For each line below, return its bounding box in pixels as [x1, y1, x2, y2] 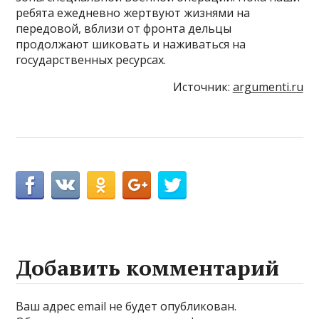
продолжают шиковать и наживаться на [16, 36, 246, 52]
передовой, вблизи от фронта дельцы [16, 20, 232, 36]
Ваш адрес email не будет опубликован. [16, 298, 237, 314]
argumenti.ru [232, 78, 303, 95]
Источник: [172, 78, 233, 95]
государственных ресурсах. [16, 51, 167, 68]
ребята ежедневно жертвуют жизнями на [16, 4, 251, 21]
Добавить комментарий [16, 253, 280, 282]
